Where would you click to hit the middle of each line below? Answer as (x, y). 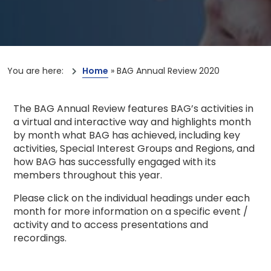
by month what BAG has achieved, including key (127, 135)
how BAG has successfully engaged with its (115, 162)
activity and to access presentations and (111, 225)
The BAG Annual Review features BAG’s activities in (133, 109)
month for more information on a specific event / (131, 211)
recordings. (40, 238)
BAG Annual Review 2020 (168, 71)
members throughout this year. (88, 175)
